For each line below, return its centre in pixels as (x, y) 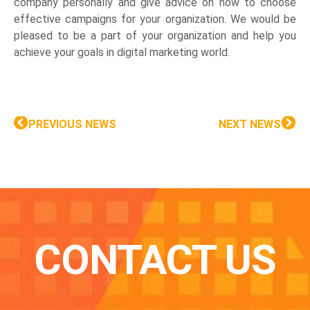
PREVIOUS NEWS (72, 124)
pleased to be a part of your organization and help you (155, 35)
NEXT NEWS (250, 124)
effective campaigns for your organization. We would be (155, 19)
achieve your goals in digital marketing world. (122, 52)
